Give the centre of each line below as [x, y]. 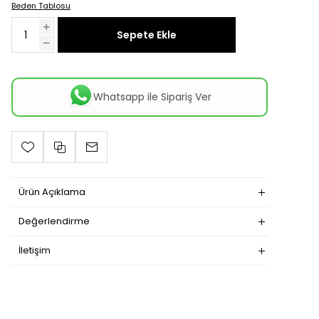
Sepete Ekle [147, 35]
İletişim [35, 251]
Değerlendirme [54, 221]
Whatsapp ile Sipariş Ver [152, 97]
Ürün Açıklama [52, 192]
